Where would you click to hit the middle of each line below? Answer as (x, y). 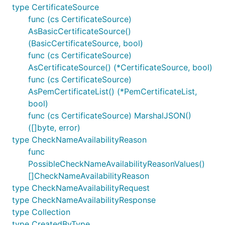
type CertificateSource (55, 7)
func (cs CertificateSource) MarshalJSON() (110, 116)
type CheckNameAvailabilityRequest (81, 188)
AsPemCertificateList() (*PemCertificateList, (113, 91)
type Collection (41, 212)
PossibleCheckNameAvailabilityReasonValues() (117, 164)
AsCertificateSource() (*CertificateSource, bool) (120, 67)
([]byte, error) (54, 128)
